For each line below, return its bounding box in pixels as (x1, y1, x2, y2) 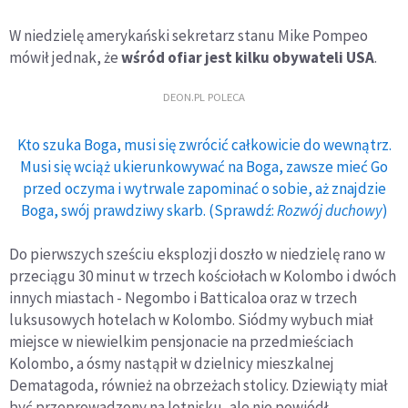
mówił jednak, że (9, 47, 121, 68)
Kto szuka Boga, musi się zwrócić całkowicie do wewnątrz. (16, 135, 392, 156)
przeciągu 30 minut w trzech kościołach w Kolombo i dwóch (9, 266, 396, 287)
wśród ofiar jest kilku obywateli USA (121, 47, 374, 68)
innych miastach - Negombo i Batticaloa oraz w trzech (9, 288, 357, 309)
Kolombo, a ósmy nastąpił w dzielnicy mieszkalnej (9, 353, 334, 374)
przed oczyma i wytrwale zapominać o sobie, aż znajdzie (22, 178, 386, 199)
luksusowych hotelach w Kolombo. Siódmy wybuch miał (9, 310, 373, 331)
